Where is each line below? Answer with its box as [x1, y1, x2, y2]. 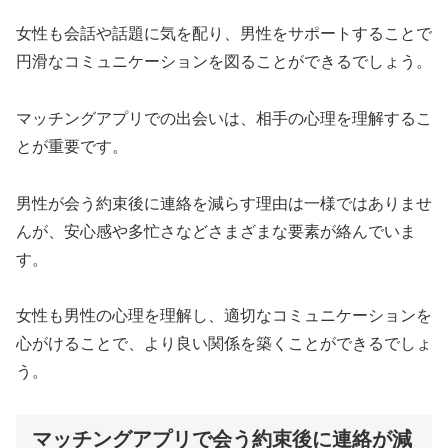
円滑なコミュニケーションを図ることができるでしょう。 [16, 53, 432, 71]
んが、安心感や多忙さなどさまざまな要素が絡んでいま [16, 222, 416, 240]
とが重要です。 [16, 137, 128, 155]
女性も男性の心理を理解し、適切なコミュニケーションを [16, 307, 432, 325]
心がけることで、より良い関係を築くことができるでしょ [16, 335, 432, 353]
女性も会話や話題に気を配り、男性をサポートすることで [16, 25, 432, 43]
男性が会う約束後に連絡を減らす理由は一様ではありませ [16, 194, 432, 212]
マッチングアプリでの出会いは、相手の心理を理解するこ [16, 109, 432, 127]
